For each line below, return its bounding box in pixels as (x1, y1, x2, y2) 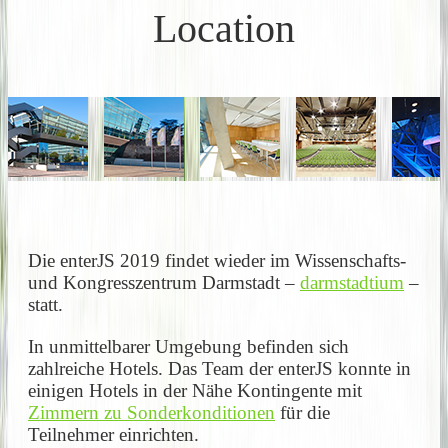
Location (153, 6, 295, 52)
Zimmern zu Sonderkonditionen (28, 401, 275, 423)
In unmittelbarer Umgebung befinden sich (28, 335, 349, 357)
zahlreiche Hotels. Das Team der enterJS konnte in (28, 357, 411, 379)
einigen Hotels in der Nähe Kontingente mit (28, 379, 362, 401)
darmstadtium (300, 272, 404, 294)
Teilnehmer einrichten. (28, 423, 199, 445)
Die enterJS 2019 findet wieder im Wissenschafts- (28, 250, 406, 272)
